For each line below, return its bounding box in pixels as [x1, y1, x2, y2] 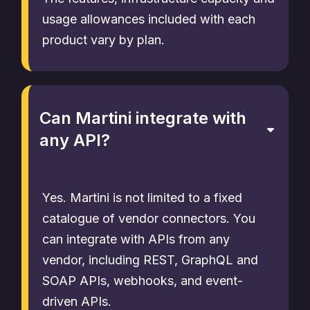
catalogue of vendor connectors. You [42, 211, 255, 226]
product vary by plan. [42, 33, 165, 47]
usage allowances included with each [42, 12, 255, 26]
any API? [39, 130, 110, 150]
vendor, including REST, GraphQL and [42, 253, 258, 267]
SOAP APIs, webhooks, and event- [42, 273, 243, 288]
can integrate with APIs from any [42, 232, 230, 246]
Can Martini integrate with [39, 108, 246, 128]
